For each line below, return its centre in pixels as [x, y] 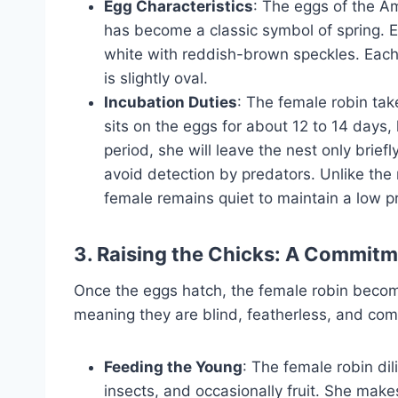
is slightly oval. [156, 79]
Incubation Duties [171, 103]
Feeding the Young [173, 367]
